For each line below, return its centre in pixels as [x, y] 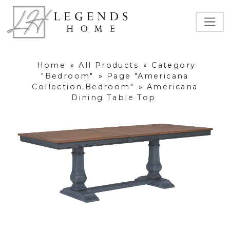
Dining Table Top [114, 98]
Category [174, 65]
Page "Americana [148, 76]
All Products [109, 65]
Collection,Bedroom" [83, 87]
